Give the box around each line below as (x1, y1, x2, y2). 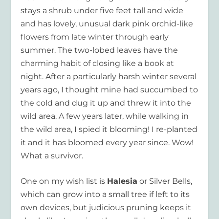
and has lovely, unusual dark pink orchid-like (21, 19, 194, 28)
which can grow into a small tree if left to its (21, 190, 190, 199)
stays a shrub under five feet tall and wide (21, 5, 184, 15)
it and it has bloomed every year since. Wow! (21, 137, 194, 147)
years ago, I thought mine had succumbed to (21, 85, 198, 94)
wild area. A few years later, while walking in (21, 111, 189, 121)
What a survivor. (21, 151, 84, 160)
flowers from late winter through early (21, 32, 169, 42)
